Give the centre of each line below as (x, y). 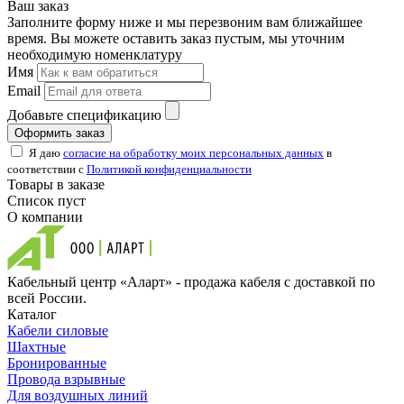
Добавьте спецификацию (84, 115)
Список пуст (46, 200)
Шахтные (37, 346)
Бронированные (57, 363)
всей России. (47, 298)
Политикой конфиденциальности (169, 169)
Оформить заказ (60, 133)
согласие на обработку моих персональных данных (193, 152)
